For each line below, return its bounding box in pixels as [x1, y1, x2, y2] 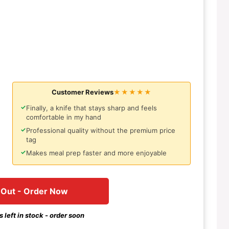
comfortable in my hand [26, 113, 101, 122]
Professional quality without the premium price [26, 126, 175, 135]
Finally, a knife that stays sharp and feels [26, 104, 157, 112]
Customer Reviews [51, 88, 113, 97]
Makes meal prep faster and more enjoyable [26, 149, 167, 157]
